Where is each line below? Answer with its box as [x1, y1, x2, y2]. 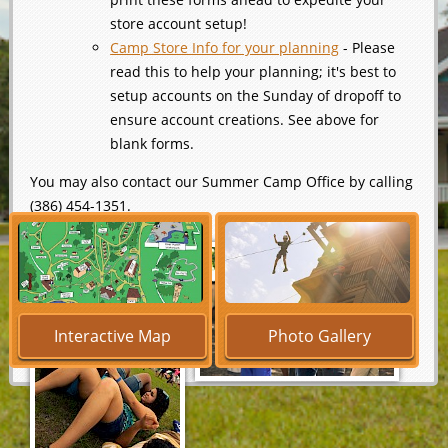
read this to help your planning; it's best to [110, 62, 397, 82]
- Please [339, 38, 396, 58]
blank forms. [110, 134, 199, 154]
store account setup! [110, 14, 248, 34]
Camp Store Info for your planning [110, 38, 340, 58]
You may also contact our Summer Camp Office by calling [30, 172, 414, 192]
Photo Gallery [267, 325, 371, 348]
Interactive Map [54, 325, 172, 348]
